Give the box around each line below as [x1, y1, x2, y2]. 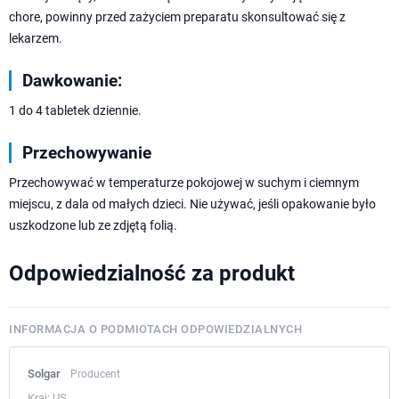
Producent [70, 367, 120, 380]
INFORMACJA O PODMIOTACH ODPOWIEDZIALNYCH [9, 322, 302, 336]
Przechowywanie [22, 142, 151, 163]
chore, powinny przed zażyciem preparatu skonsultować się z [9, 9, 346, 24]
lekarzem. [9, 30, 62, 45]
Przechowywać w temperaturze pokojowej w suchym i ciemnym [9, 175, 359, 190]
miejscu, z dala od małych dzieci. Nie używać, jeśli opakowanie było [9, 196, 376, 211]
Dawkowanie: [22, 69, 122, 91]
